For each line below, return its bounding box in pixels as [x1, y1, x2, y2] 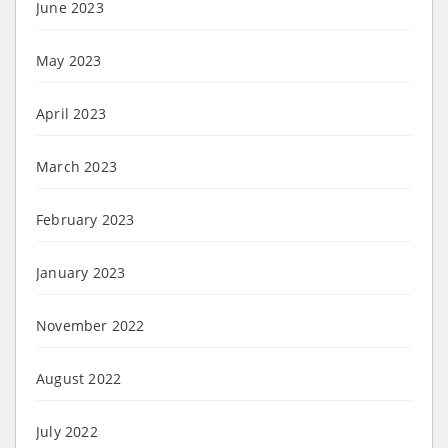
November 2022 [36, 315, 145, 335]
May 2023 [36, 50, 102, 70]
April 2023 [36, 103, 106, 123]
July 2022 [36, 421, 98, 441]
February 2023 [36, 209, 135, 229]
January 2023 [36, 262, 126, 282]
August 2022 [36, 368, 122, 388]
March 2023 [36, 156, 117, 176]
